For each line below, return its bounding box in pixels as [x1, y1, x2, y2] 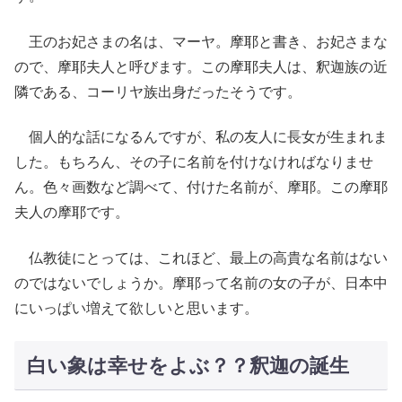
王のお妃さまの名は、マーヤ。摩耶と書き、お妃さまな [14, 33, 388, 49]
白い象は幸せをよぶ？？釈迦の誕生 [26, 354, 349, 377]
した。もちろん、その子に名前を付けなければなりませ [14, 154, 373, 170]
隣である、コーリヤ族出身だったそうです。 [14, 83, 301, 100]
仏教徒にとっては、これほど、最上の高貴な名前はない [14, 249, 388, 266]
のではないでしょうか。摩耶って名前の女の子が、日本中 [14, 275, 388, 291]
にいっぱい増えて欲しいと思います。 [14, 300, 258, 316]
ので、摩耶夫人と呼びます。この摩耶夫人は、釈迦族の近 [14, 58, 388, 74]
